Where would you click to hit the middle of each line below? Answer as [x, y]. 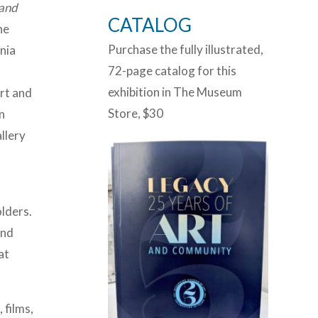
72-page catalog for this [172, 71]
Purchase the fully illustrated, [186, 49]
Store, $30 [136, 113]
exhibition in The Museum [175, 92]
